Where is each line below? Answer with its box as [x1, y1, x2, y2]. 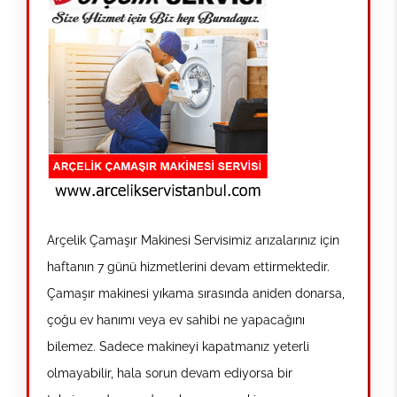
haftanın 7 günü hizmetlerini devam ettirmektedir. [47, 259, 330, 274]
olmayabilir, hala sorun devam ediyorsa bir [47, 365, 292, 380]
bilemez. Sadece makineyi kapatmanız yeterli [47, 339, 309, 354]
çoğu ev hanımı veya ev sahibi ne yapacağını [47, 312, 305, 327]
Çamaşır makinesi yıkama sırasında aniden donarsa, [47, 285, 345, 300]
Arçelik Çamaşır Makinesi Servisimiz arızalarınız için [47, 232, 339, 247]
